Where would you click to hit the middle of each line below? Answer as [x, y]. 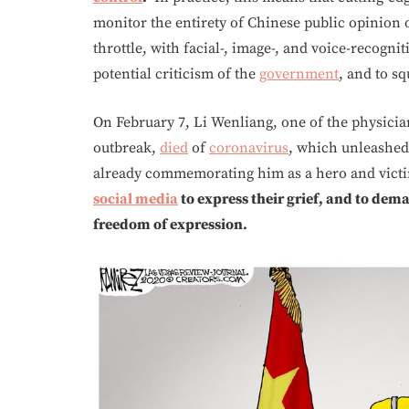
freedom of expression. [170, 224]
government [299, 73]
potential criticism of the [176, 73]
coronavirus [249, 147]
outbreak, [126, 147]
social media [136, 199]
